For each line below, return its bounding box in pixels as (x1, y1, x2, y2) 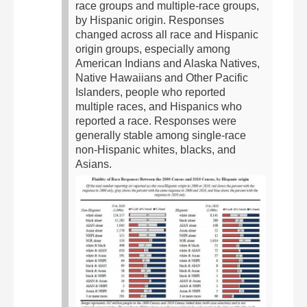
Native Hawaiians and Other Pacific (75, 71, 248, 84)
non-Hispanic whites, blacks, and (75, 143, 236, 156)
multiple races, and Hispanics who (75, 100, 242, 112)
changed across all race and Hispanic (75, 28, 258, 40)
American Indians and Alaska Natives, (75, 57, 260, 69)
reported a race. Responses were (75, 114, 236, 127)
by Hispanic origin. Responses (75, 14, 224, 26)
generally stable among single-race (75, 129, 246, 141)
